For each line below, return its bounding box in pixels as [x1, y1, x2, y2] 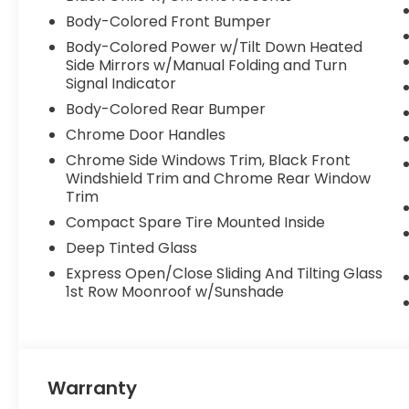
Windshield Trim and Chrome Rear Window [66, 168, 372, 190]
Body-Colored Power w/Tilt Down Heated [66, 37, 363, 58]
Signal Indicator [66, 73, 177, 95]
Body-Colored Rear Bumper [66, 99, 267, 121]
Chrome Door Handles [66, 124, 226, 146]
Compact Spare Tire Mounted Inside [66, 212, 326, 234]
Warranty [47, 375, 138, 402]
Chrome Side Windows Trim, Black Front [66, 150, 351, 172]
